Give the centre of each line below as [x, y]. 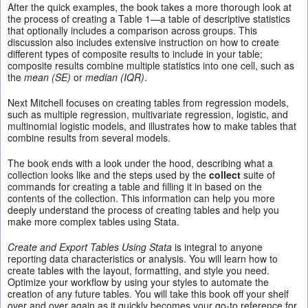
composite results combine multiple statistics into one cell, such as [151, 66]
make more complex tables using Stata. [93, 222]
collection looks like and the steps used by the [108, 175]
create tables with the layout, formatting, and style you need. [139, 271]
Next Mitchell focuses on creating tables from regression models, [148, 103]
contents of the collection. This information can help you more [141, 198]
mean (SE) [47, 77]
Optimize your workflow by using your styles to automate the [138, 282]
